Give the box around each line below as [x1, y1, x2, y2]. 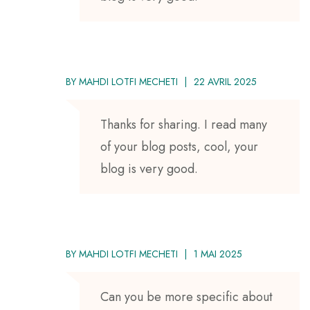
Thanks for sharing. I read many [100, 115, 267, 134]
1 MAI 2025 [194, 246, 242, 261]
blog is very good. [100, 159, 198, 178]
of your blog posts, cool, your [100, 137, 258, 156]
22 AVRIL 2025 [194, 74, 257, 89]
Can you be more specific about [100, 287, 273, 306]
